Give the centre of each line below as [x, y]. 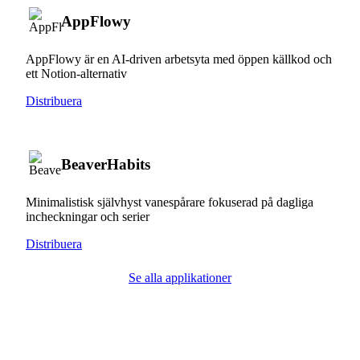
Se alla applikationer [180, 277]
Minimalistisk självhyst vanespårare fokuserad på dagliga [170, 202]
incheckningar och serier [88, 216]
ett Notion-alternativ [76, 73]
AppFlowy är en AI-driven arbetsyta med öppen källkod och [179, 59]
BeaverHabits [106, 164]
